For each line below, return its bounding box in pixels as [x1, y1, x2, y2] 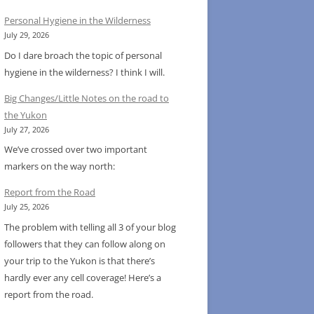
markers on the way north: [4, 160, 115, 173]
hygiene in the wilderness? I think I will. [4, 65, 165, 78]
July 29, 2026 [4, 30, 49, 41]
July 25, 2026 [4, 202, 49, 212]
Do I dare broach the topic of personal [4, 48, 162, 62]
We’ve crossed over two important [4, 143, 147, 156]
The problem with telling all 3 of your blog [4, 220, 176, 233]
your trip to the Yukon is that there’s [4, 254, 155, 267]
